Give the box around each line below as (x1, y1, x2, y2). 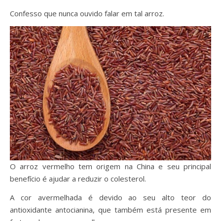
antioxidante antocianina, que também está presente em (10, 205, 211, 215)
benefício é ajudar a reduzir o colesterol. (10, 174, 146, 184)
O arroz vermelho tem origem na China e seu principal (10, 161, 211, 171)
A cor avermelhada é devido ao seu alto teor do (10, 192, 211, 202)
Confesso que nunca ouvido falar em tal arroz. (10, 8, 164, 18)
